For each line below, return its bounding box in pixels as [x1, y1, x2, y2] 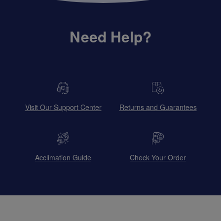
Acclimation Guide [35, 152, 91, 162]
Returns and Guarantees [119, 102, 197, 112]
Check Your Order [130, 152, 186, 162]
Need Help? [70, 25, 151, 47]
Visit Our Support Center [25, 102, 102, 112]
